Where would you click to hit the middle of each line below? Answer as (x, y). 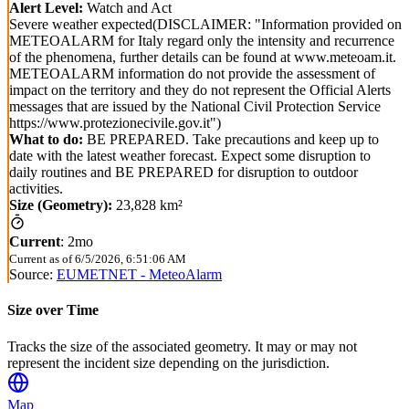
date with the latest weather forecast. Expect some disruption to (190, 156)
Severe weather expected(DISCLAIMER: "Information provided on (205, 25)
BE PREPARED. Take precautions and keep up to (231, 140)
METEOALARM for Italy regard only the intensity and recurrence (202, 41)
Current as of (41, 259)
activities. (36, 189)
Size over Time (53, 310)
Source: (31, 275)
